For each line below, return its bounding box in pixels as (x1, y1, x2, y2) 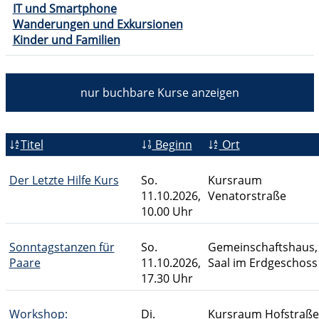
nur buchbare (80, 85, 155, 100)
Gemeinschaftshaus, (207, 239, 318, 255)
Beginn (152, 137, 192, 152)
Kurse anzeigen (154, 85, 239, 100)
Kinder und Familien (12, 32, 120, 48)
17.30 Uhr (140, 271, 193, 286)
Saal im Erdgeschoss (207, 255, 318, 271)
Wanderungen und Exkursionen (12, 16, 183, 32)
